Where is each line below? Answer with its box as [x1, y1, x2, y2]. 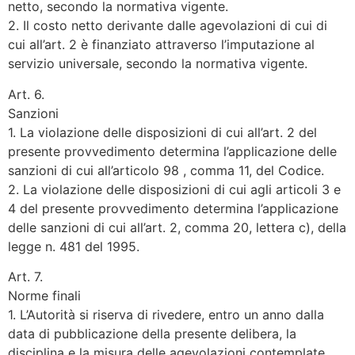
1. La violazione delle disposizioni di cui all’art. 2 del [8, 124, 317, 140]
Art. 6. [8, 86, 44, 102]
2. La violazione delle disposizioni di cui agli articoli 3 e [8, 181, 341, 197]
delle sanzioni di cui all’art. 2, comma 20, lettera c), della [8, 219, 346, 235]
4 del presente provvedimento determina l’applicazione [8, 200, 338, 216]
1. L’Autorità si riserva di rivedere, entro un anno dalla [8, 307, 324, 323]
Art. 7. [8, 269, 43, 285]
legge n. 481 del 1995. [8, 238, 139, 254]
